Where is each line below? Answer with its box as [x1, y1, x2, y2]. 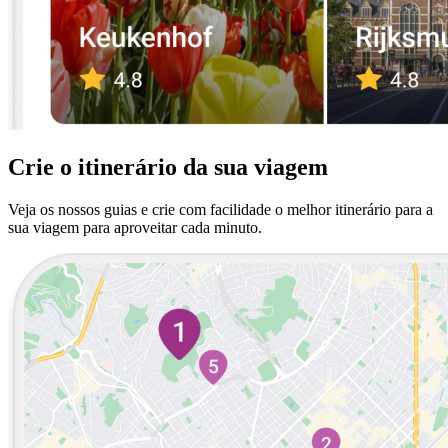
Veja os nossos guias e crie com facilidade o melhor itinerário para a [8, 200, 433, 218]
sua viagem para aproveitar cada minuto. [8, 218, 262, 236]
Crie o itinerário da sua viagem [8, 153, 328, 180]
